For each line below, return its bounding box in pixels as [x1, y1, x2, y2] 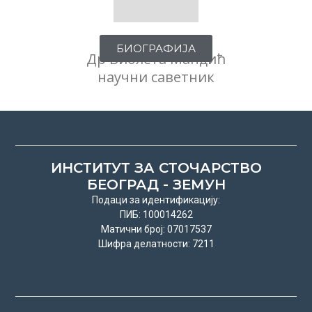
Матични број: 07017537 [100, 223, 212, 235]
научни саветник [97, 67, 214, 86]
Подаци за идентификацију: [92, 194, 220, 205]
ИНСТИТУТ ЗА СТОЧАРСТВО [50, 159, 262, 176]
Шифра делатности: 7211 [97, 237, 214, 249]
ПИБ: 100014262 [119, 208, 193, 220]
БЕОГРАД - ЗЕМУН [86, 175, 226, 193]
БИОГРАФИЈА [116, 42, 196, 56]
